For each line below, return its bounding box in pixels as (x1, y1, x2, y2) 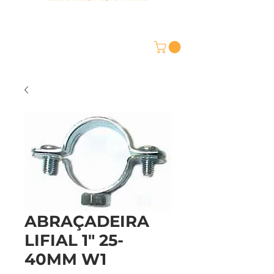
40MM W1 (24, 249, 106, 269)
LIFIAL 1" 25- (24, 230, 124, 250)
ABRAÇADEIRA (24, 211, 149, 231)
